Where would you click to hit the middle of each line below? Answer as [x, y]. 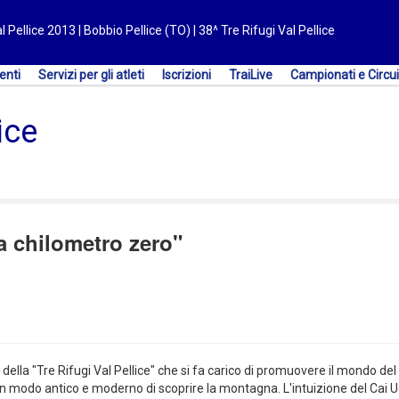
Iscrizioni [187, 75]
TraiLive [251, 75]
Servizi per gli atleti [91, 75]
